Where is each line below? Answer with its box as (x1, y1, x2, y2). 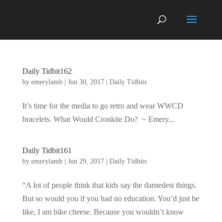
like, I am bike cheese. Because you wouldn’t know (22, 208, 184, 216)
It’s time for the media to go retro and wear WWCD (22, 102, 183, 110)
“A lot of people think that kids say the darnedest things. (22, 181, 197, 189)
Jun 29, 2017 (67, 158, 104, 165)
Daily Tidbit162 (22, 67, 72, 75)
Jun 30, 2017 (67, 78, 104, 86)
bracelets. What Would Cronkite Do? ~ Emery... (22, 115, 174, 123)
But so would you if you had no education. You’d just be (22, 194, 199, 203)
